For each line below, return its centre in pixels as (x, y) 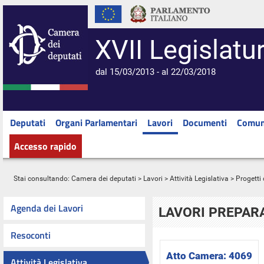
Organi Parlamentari (96, 123)
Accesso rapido (45, 146)
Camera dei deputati (104, 179)
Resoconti (31, 235)
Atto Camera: (197, 256)
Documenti (205, 123)
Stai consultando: (41, 179)
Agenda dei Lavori (47, 208)
